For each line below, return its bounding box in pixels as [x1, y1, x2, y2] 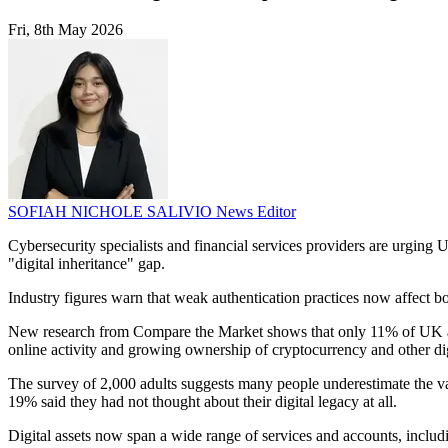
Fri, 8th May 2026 [8, 21, 123, 39]
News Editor [216, 203, 296, 221]
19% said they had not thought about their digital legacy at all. [8, 393, 397, 411]
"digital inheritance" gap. [8, 255, 165, 273]
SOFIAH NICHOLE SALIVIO [8, 203, 216, 221]
